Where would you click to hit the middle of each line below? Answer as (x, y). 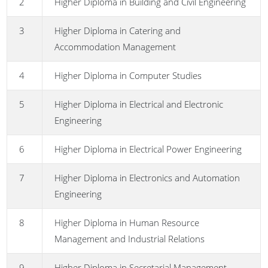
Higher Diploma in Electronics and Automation (147, 178)
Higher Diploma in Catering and (118, 31)
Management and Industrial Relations (130, 239)
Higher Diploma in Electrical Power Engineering (148, 149)
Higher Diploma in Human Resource (127, 223)
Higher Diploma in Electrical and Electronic (139, 104)
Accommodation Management (115, 47)
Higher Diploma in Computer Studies (128, 76)
